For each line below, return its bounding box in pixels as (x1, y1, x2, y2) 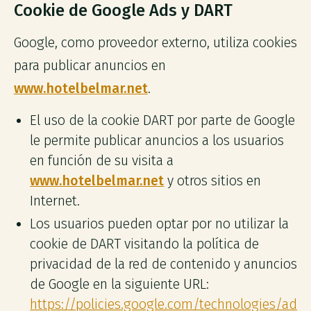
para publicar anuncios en (13, 57, 166, 74)
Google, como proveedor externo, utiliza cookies (13, 34, 297, 51)
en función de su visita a (30, 153, 174, 169)
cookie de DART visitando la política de (30, 236, 260, 253)
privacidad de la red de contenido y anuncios (30, 256, 298, 273)
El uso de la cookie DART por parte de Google (30, 112, 296, 129)
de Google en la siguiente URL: (30, 276, 210, 293)
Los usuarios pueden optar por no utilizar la (30, 216, 289, 233)
